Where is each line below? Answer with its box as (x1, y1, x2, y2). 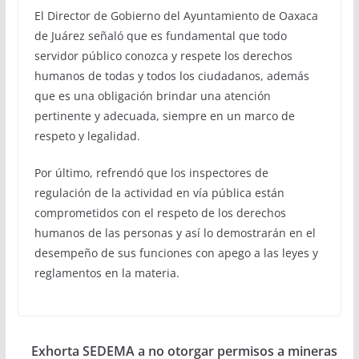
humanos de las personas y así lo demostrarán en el (34, 225, 316, 240)
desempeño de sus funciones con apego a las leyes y (34, 245, 318, 260)
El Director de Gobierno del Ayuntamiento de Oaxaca (34, 8, 318, 23)
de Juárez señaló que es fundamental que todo (34, 28, 287, 43)
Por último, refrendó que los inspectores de (34, 165, 268, 180)
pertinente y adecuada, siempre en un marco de (34, 108, 295, 123)
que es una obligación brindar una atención (34, 88, 271, 103)
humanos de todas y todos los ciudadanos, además (34, 68, 309, 83)
